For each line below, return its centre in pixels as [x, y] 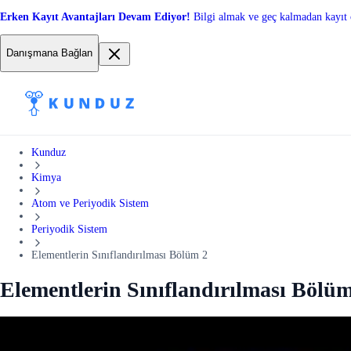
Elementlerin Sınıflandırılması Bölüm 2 [119, 255]
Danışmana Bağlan [49, 53]
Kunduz [49, 152]
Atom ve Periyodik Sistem [90, 204]
